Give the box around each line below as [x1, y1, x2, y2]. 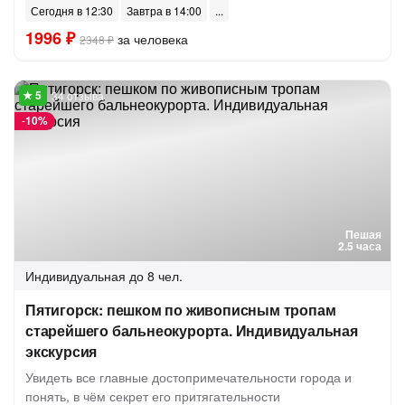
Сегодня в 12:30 [31, 3, 113, 18]
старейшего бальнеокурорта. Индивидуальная [25, 320, 358, 341]
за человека [114, 30, 188, 48]
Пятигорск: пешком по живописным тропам [25, 299, 336, 320]
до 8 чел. [129, 267, 183, 285]
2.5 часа [338, 238, 381, 254]
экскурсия [25, 341, 98, 362]
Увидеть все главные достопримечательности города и [25, 368, 352, 386]
